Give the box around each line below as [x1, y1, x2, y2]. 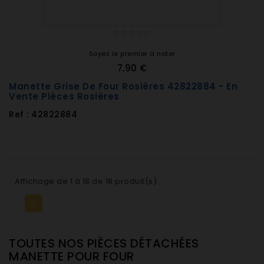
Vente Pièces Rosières [9, 90, 120, 103]
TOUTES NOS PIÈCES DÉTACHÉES [9, 235, 199, 252]
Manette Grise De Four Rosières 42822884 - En [9, 80, 237, 93]
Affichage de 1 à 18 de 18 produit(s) [15, 176, 157, 187]
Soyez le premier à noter [88, 49, 176, 58]
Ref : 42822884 [9, 108, 77, 120]
